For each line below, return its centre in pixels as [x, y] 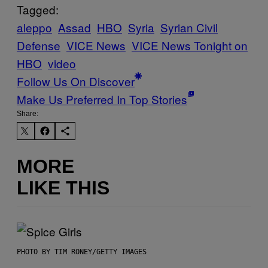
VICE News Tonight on [190, 45]
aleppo [34, 27]
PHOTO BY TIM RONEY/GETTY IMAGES [82, 252]
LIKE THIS [63, 188]
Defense [39, 45]
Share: [28, 113]
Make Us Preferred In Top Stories [102, 99]
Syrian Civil [189, 27]
